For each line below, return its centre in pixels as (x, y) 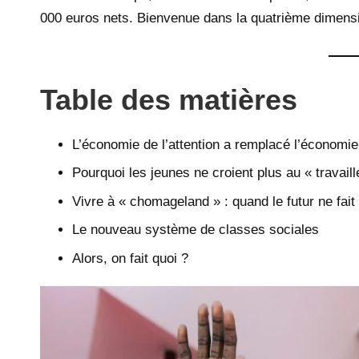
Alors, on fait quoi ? (130, 258)
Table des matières (169, 100)
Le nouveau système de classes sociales (196, 230)
